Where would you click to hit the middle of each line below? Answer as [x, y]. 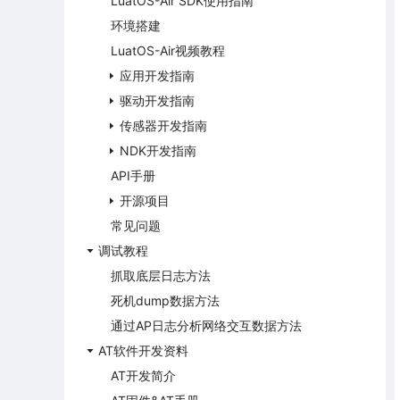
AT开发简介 [143, 375]
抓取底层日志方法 [161, 275]
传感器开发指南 [163, 125]
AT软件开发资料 [143, 350]
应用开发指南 [157, 75]
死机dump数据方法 [165, 300]
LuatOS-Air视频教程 [168, 50]
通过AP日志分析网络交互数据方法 [206, 325]
